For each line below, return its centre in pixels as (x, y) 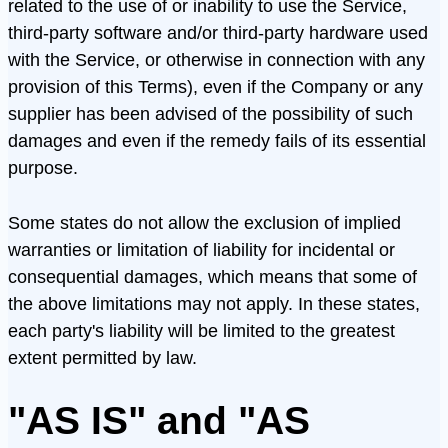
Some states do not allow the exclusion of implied (204, 222)
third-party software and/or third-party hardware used (218, 33)
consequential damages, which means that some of (212, 276)
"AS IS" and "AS (159, 420)
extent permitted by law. (102, 357)
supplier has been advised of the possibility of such (210, 114)
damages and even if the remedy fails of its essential (217, 141)
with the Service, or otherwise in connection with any (216, 60)
